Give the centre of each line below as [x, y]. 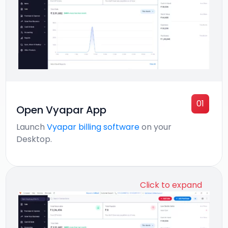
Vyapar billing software [93, 127]
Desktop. [34, 139]
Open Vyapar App [62, 110]
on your [156, 127]
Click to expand [171, 185]
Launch [32, 127]
